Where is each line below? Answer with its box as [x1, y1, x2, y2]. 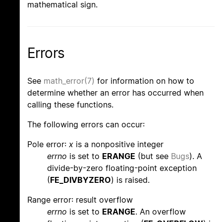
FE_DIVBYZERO [50, 174, 111, 185]
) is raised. [111, 174, 150, 185]
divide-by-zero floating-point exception [47, 163, 197, 173]
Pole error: [27, 139, 69, 149]
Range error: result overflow [27, 194, 133, 205]
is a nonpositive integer [73, 139, 164, 149]
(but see [135, 151, 171, 161]
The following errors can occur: [27, 119, 145, 129]
